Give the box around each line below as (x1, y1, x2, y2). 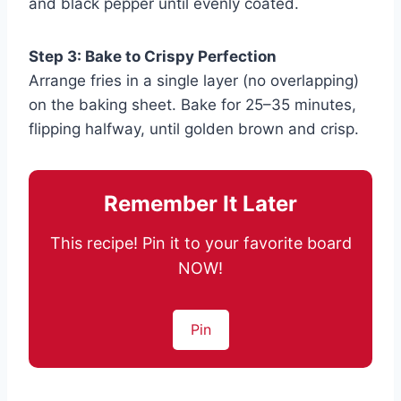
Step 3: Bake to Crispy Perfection (29, 47, 277, 66)
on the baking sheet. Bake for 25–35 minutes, (29, 96, 356, 115)
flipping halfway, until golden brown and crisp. (29, 120, 359, 139)
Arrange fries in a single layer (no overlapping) (29, 72, 359, 90)
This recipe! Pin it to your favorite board (49, 234, 352, 253)
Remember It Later (104, 191, 297, 218)
